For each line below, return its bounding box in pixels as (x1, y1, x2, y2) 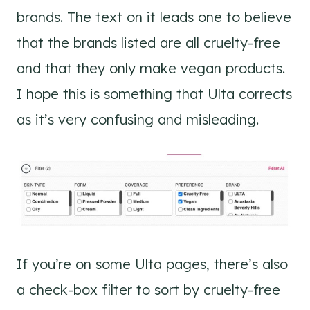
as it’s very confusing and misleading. (17, 111, 259, 129)
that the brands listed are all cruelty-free (17, 34, 280, 52)
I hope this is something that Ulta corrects (17, 85, 292, 103)
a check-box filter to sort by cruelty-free (17, 281, 280, 299)
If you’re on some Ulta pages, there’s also (17, 255, 288, 273)
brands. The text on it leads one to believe (17, 8, 291, 26)
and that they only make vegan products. (17, 60, 285, 77)
